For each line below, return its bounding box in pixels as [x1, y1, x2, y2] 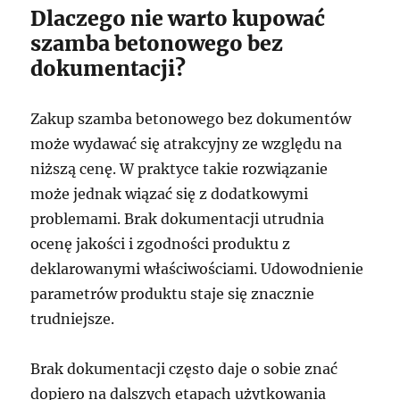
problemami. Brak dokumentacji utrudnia [30, 210, 325, 228]
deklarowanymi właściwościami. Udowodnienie [30, 260, 364, 278]
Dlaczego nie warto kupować [30, 5, 326, 31]
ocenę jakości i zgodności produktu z [30, 235, 291, 253]
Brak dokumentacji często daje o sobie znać [30, 360, 338, 378]
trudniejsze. [30, 310, 115, 328]
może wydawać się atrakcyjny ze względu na [30, 135, 343, 153]
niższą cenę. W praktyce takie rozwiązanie [30, 160, 329, 178]
